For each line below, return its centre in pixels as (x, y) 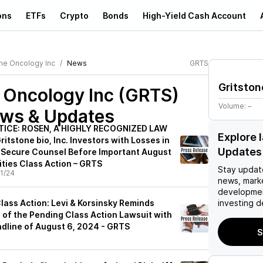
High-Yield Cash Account (194, 15)
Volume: (233, 106)
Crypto (74, 15)
